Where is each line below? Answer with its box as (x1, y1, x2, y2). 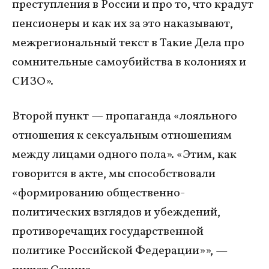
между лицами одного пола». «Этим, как (12, 146, 237, 163)
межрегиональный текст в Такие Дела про (12, 34, 244, 52)
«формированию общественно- (12, 184, 185, 202)
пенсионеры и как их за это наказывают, (12, 15, 233, 32)
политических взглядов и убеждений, (12, 204, 220, 221)
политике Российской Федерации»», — (12, 242, 228, 259)
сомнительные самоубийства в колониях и (12, 53, 246, 71)
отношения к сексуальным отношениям (12, 127, 232, 144)
